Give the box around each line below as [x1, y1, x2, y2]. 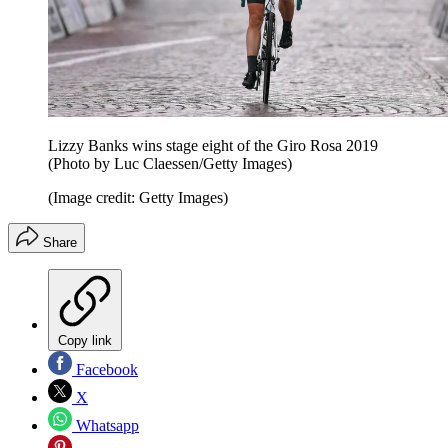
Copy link [58, 332, 112, 348]
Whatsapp [72, 416, 139, 434]
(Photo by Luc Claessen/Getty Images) [48, 154, 292, 172]
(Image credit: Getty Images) [48, 188, 228, 206]
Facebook [72, 360, 138, 378]
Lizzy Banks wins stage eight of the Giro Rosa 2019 [48, 136, 378, 154]
